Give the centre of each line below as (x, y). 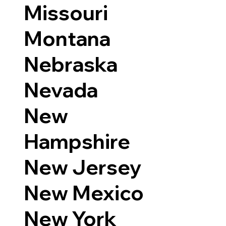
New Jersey (83, 167)
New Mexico (84, 193)
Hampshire (77, 142)
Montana (67, 39)
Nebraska (71, 64)
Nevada (61, 90)
